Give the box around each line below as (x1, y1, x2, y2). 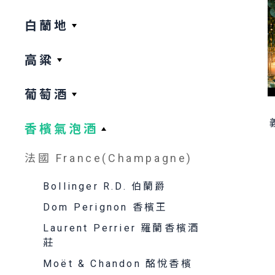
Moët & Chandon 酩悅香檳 (43, 258, 193, 269)
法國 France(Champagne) (25, 152, 193, 165)
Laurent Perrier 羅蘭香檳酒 (43, 222, 200, 234)
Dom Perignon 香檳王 (43, 201, 168, 213)
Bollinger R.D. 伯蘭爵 (43, 180, 167, 192)
